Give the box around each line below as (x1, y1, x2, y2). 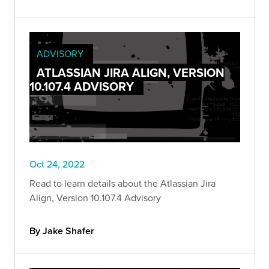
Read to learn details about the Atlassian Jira (29, 177, 216, 190)
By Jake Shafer (29, 224, 94, 238)
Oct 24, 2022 (29, 157, 85, 171)
